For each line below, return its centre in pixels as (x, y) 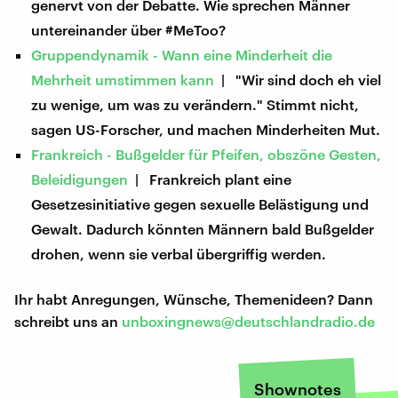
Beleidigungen (80, 179)
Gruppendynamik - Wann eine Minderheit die (182, 54)
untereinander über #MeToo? (129, 29)
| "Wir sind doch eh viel (298, 79)
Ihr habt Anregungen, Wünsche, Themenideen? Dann (194, 298)
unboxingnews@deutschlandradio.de (248, 321)
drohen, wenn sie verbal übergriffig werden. (179, 253)
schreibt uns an (68, 321)
